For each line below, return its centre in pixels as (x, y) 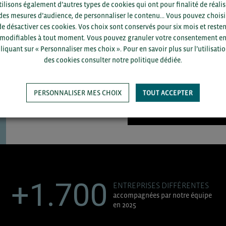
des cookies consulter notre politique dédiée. (113, 60)
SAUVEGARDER (192, 112)
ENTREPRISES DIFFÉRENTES (161, 185)
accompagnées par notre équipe (163, 195)
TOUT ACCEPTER (168, 93)
